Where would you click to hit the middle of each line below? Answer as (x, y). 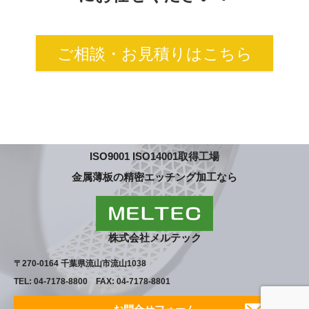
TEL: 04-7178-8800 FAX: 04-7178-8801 (96, 282)
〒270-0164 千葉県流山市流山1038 (80, 264)
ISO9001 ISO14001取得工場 (154, 157)
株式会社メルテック (154, 238)
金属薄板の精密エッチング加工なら (154, 177)
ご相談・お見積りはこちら (154, 53)
